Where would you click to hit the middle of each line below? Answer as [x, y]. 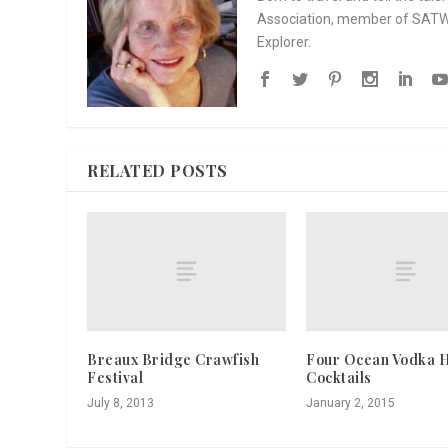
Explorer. [284, 41]
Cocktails [339, 377]
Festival [115, 377]
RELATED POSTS [157, 170]
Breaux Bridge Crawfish [173, 359]
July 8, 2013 [121, 402]
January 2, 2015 [350, 402]
